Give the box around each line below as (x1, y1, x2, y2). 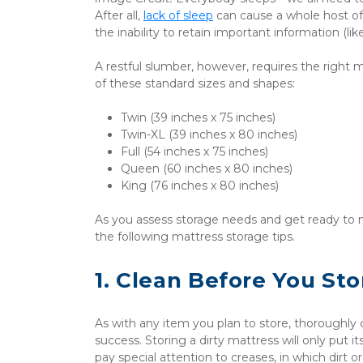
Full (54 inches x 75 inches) (121, 144, 268, 159)
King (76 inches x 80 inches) (121, 178, 279, 193)
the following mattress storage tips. (95, 229, 295, 244)
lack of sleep (143, 8, 213, 23)
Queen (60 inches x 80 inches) (121, 161, 293, 176)
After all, (95, 8, 143, 23)
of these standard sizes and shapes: (95, 76, 295, 91)
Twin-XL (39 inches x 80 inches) (121, 127, 297, 142)
